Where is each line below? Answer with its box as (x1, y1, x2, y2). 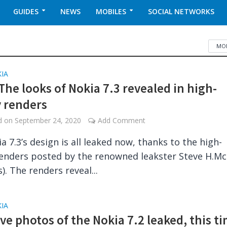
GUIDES (13, 7, 39, 16)
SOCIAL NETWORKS (147, 7, 214, 16)
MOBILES (95, 7, 126, 16)
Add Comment (98, 116, 146, 125)
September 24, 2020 (15, 116, 82, 125)
